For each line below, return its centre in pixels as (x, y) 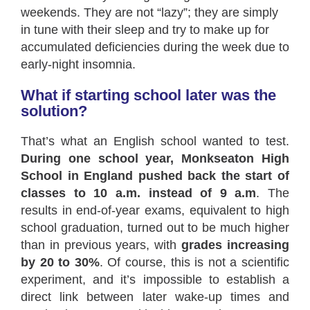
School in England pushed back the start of (155, 176)
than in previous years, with (101, 245)
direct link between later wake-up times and (155, 297)
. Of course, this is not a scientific (194, 262)
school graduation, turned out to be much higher (155, 228)
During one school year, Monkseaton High (155, 158)
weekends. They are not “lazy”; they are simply (149, 12)
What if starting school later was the (148, 95)
